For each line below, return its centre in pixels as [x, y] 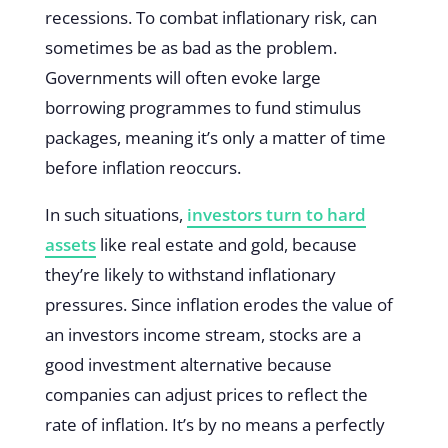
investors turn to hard [276, 215]
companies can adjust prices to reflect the [206, 395]
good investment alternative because [188, 365]
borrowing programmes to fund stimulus [202, 108]
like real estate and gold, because [226, 245]
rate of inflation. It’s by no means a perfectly [214, 425]
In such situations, [115, 215]
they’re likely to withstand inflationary [190, 275]
